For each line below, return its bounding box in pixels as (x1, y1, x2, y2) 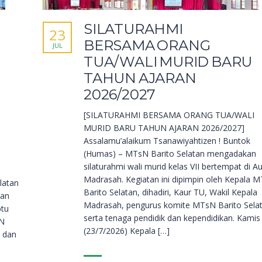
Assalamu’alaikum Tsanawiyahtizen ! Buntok (84, 135, 250, 147)
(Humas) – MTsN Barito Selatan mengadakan (84, 148, 256, 160)
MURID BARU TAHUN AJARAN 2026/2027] (84, 122, 244, 134)
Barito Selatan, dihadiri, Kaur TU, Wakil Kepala (84, 187, 257, 198)
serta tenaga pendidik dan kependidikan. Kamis (84, 212, 260, 224)
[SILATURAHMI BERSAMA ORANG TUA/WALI (84, 109, 254, 121)
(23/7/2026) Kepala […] (84, 225, 170, 237)
